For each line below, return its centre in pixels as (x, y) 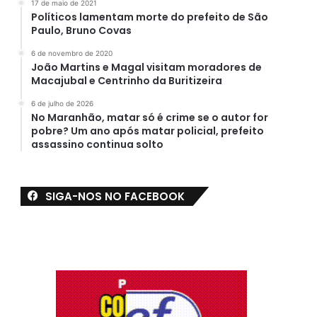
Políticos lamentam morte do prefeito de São (149, 17)
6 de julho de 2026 (62, 103)
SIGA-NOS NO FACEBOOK (115, 196)
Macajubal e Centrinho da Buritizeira (126, 80)
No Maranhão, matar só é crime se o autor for (149, 117)
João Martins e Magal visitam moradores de (146, 67)
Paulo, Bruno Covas (81, 30)
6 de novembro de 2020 (71, 53)
